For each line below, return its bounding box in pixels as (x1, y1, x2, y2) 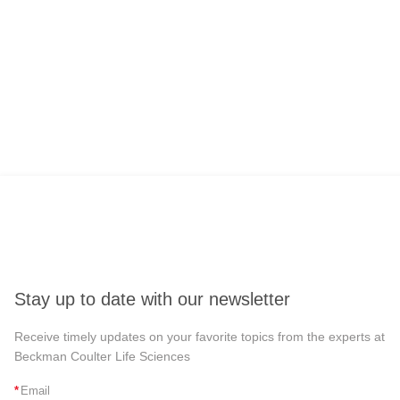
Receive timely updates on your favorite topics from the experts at (14, 329, 385, 344)
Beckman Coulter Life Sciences (14, 348, 190, 363)
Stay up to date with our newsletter (14, 288, 290, 309)
